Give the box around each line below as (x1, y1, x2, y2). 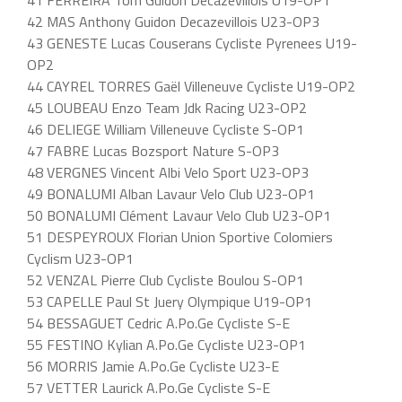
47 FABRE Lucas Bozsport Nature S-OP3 (27, 140, 279, 162)
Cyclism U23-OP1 (27, 248, 134, 269)
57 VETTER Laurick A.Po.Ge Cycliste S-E (27, 377, 270, 398)
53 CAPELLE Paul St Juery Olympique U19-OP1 (27, 291, 312, 312)
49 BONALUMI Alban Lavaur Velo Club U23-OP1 (27, 183, 315, 205)
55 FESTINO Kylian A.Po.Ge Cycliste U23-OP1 (27, 334, 306, 355)
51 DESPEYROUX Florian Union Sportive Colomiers (27, 226, 333, 248)
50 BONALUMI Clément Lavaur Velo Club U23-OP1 (27, 205, 331, 226)
